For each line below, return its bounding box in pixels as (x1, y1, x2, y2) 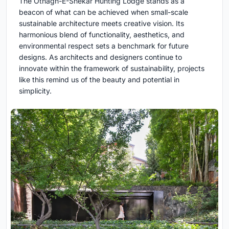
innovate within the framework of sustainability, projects (19, 64, 204, 73)
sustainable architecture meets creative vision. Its (19, 19, 184, 28)
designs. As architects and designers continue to (19, 53, 182, 62)
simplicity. (19, 86, 52, 96)
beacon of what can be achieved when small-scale (19, 8, 188, 17)
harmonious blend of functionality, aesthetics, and (19, 30, 185, 39)
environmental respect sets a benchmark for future (19, 41, 189, 51)
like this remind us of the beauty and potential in (19, 75, 179, 84)
